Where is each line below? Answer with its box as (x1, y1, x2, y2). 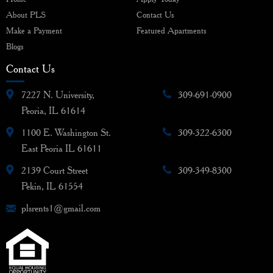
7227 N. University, (21, 88, 94, 101)
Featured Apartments (136, 25, 207, 35)
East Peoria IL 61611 (21, 142, 102, 154)
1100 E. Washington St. (21, 126, 111, 138)
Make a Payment (6, 25, 62, 35)
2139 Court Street (21, 164, 88, 176)
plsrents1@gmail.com (21, 202, 101, 214)
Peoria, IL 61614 (21, 104, 85, 116)
